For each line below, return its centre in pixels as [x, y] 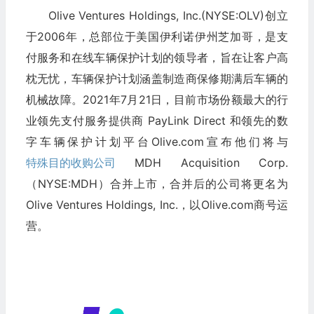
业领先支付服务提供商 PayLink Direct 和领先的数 [157, 120]
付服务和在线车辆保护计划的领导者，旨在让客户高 [157, 57]
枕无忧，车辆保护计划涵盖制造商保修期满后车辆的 [157, 78]
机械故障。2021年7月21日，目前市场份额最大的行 [157, 99]
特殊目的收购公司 [70, 162]
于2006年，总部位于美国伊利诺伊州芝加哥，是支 [157, 36]
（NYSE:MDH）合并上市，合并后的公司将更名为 [157, 183]
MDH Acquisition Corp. [202, 162]
